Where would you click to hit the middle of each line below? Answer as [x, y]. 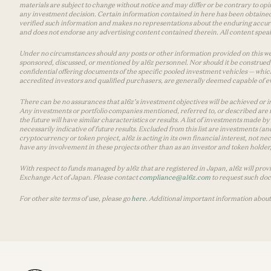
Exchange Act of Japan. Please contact [79, 177]
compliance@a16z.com [175, 177]
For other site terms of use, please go [75, 198]
